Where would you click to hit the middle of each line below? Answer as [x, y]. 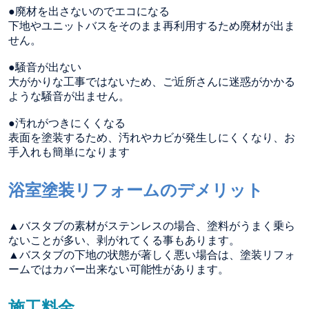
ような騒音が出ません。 [69, 96]
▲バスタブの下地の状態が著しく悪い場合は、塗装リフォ [152, 255]
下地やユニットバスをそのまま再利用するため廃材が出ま [152, 26]
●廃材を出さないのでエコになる [89, 11]
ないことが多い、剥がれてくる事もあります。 [124, 240]
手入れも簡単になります [69, 152]
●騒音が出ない [45, 67]
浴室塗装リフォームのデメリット [136, 190]
